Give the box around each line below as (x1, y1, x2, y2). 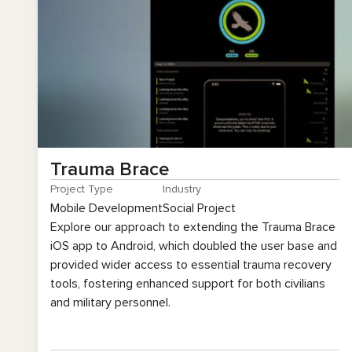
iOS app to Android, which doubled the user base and (50, 238, 337, 254)
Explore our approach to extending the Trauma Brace (50, 219, 335, 235)
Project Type (50, 182, 113, 196)
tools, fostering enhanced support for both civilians (50, 276, 325, 291)
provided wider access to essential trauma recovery (50, 257, 332, 273)
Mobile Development (50, 200, 163, 216)
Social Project (163, 200, 236, 216)
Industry (163, 182, 201, 196)
